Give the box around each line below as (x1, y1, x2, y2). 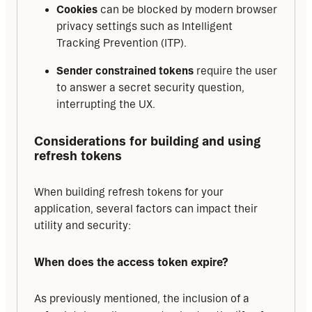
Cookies (56, 3, 97, 16)
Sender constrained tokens (56, 65, 194, 77)
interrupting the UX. (56, 98, 155, 111)
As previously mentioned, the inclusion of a (34, 292, 249, 305)
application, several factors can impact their (34, 203, 258, 215)
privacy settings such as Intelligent (56, 20, 233, 33)
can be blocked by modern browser (97, 3, 277, 16)
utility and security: (34, 219, 131, 232)
